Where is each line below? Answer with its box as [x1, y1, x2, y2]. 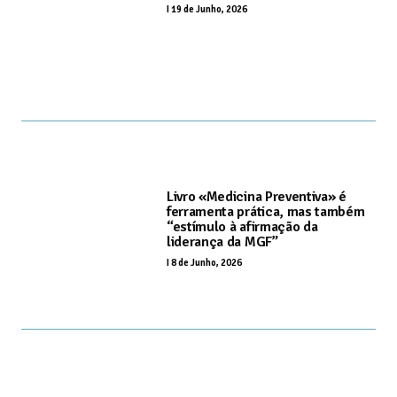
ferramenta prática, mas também [167, 202, 365, 221]
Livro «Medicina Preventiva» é [167, 187, 346, 206]
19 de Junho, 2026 [171, 4, 247, 16]
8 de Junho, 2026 [171, 256, 242, 269]
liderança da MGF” [167, 232, 278, 251]
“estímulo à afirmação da [167, 217, 318, 236]
